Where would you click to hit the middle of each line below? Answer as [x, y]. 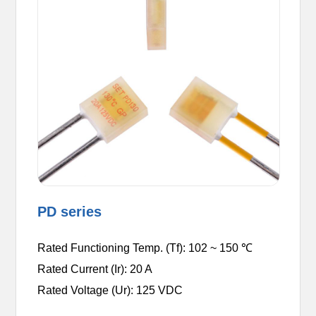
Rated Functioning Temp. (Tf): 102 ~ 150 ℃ [145, 248]
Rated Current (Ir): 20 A [95, 269]
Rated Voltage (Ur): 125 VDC [110, 290]
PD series [70, 211]
